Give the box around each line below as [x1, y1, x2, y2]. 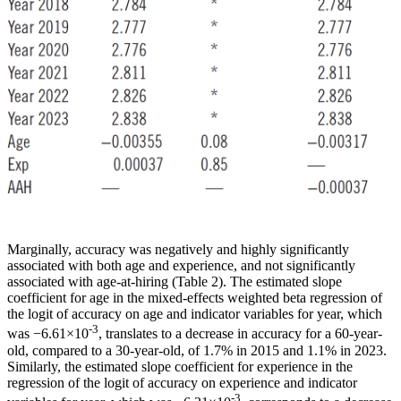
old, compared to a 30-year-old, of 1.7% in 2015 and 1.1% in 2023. [7, 342, 387, 358]
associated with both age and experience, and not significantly [7, 258, 355, 274]
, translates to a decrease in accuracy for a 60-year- [98, 326, 382, 342]
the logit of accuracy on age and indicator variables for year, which [7, 306, 382, 322]
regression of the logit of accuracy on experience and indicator [7, 374, 357, 390]
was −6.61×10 [7, 326, 89, 342]
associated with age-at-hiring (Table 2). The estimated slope [7, 274, 342, 290]
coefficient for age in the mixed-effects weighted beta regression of [7, 290, 382, 306]
